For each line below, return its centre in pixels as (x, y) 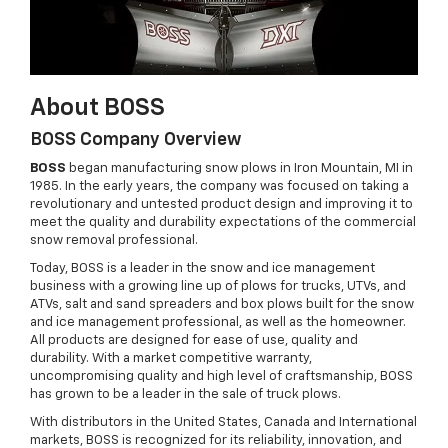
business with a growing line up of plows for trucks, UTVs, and (218, 286)
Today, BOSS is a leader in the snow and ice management (202, 268)
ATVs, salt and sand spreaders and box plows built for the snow (222, 304)
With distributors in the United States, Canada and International (223, 422)
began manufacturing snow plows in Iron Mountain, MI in (239, 168)
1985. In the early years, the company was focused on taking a (219, 186)
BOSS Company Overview (135, 139)
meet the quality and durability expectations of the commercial (223, 222)
